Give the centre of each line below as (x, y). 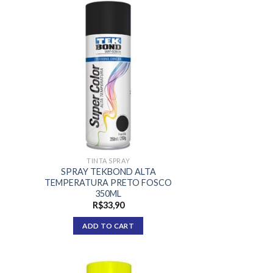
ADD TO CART (108, 225)
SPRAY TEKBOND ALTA (108, 171)
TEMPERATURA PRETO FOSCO (108, 182)
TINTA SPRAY (108, 160)
